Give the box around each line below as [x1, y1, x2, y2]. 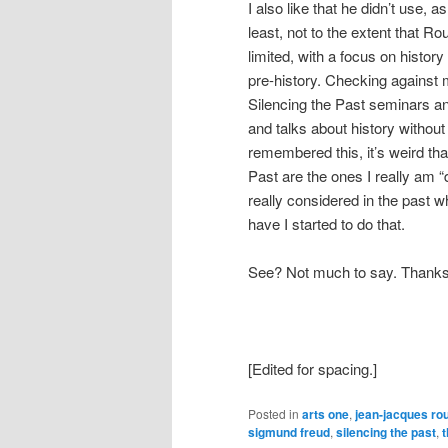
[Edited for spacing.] [248, 357, 377, 379]
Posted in [248, 405, 299, 423]
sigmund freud [248, 423, 330, 442]
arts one [302, 405, 349, 424]
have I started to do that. [248, 212, 405, 234]
